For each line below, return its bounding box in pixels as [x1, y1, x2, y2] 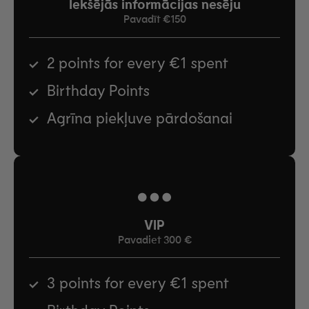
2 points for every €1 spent [47, 52, 228, 71]
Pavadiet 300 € [117, 234, 192, 246]
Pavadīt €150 [123, 14, 186, 26]
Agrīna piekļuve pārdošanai [47, 108, 232, 126]
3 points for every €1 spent [47, 273, 229, 292]
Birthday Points [47, 80, 150, 99]
